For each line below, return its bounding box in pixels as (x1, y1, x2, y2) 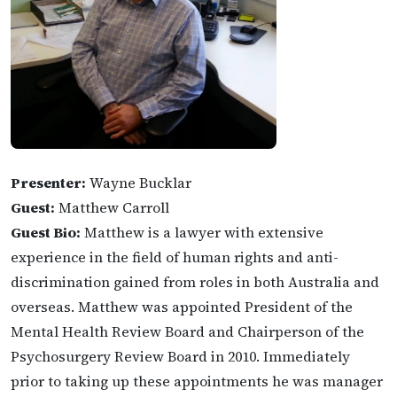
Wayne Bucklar (86, 172, 191, 192)
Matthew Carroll (55, 197, 169, 217)
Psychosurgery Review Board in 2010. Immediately (11, 346, 350, 366)
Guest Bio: (11, 222, 81, 242)
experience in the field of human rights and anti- (11, 246, 339, 267)
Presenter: (11, 172, 86, 192)
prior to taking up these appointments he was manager (11, 370, 383, 391)
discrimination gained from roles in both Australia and (11, 271, 379, 292)
